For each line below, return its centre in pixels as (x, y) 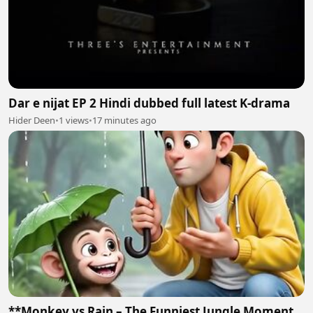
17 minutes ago (124, 120)
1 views (74, 120)
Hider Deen (32, 120)
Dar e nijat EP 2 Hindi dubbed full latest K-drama (149, 103)
